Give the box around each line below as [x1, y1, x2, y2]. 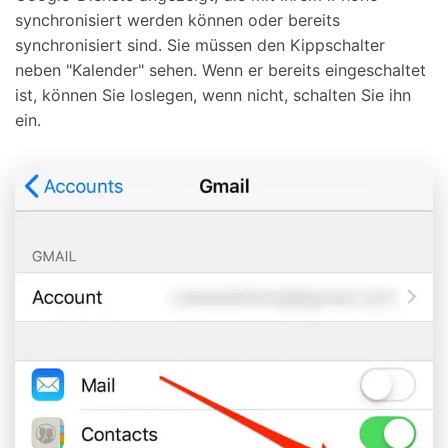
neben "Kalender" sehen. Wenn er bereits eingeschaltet [15, 59, 426, 80]
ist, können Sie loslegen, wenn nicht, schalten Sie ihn [15, 84, 411, 105]
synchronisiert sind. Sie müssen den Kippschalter [15, 34, 385, 55]
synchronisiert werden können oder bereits [15, 9, 340, 30]
